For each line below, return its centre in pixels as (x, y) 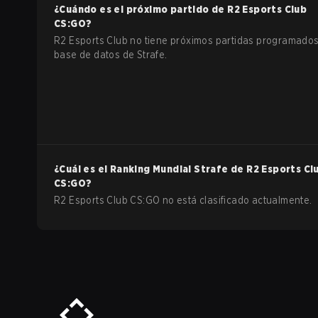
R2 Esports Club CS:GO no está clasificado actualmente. (183, 200)
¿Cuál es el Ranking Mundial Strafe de (150, 169)
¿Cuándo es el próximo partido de (141, 9)
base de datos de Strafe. (111, 55)
